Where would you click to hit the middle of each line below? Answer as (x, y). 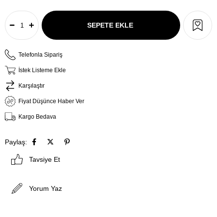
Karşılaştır (31, 86)
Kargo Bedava (37, 117)
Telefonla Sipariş (40, 55)
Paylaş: (16, 142)
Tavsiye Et (45, 159)
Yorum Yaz (46, 188)
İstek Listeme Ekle (42, 70)
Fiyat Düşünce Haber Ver (51, 101)
